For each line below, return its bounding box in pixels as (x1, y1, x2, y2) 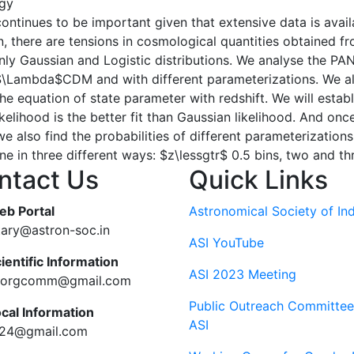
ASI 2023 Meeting (189, 266, 296, 282)
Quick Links (189, 164, 328, 195)
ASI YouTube (189, 235, 264, 250)
